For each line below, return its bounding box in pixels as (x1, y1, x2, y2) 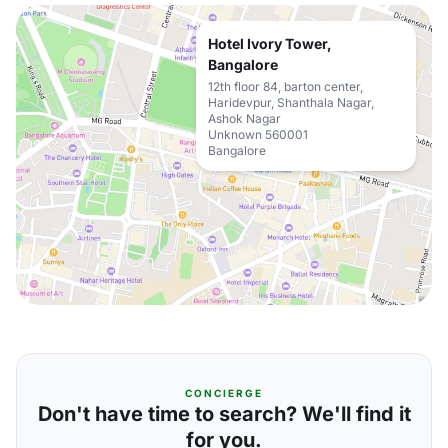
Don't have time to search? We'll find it (37, 402, 411, 426)
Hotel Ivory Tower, (208, 35, 332, 52)
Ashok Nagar (208, 111, 281, 126)
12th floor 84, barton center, (208, 79, 363, 94)
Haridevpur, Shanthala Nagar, (208, 95, 374, 110)
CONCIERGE (185, 387, 263, 399)
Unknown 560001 (208, 127, 308, 142)
